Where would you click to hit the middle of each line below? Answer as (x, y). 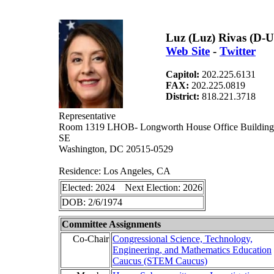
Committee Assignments (111, 224)
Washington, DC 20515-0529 (116, 149)
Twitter (238, 51)
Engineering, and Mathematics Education (192, 250)
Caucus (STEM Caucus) (160, 261)
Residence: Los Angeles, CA (115, 171)
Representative (87, 116)
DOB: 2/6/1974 (92, 202)
